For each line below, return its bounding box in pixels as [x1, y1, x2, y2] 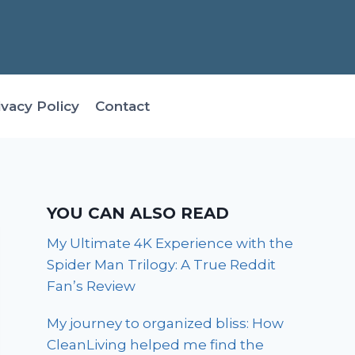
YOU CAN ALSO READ [47, 204, 230, 223]
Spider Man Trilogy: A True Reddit [47, 257, 277, 273]
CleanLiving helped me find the [47, 337, 265, 353]
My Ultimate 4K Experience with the [47, 235, 294, 252]
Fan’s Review [47, 278, 136, 295]
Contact [94, 97, 150, 114]
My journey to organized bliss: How [47, 315, 284, 332]
